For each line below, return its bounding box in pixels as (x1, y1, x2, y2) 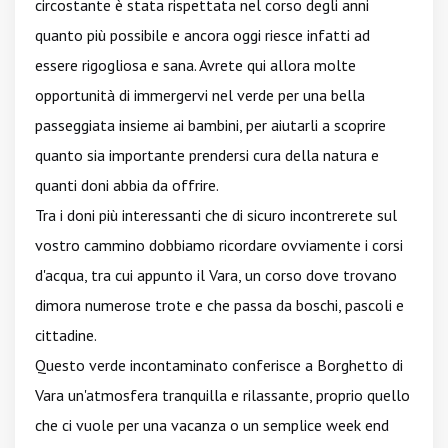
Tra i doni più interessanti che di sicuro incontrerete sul (35, 205, 397, 225)
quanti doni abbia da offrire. (35, 175, 219, 195)
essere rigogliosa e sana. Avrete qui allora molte (35, 55, 356, 75)
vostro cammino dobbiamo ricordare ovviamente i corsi (35, 235, 403, 255)
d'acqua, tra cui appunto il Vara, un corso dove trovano (35, 265, 397, 285)
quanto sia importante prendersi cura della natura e (35, 145, 379, 165)
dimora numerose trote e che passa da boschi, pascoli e (35, 295, 404, 315)
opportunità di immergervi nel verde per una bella (35, 85, 365, 105)
